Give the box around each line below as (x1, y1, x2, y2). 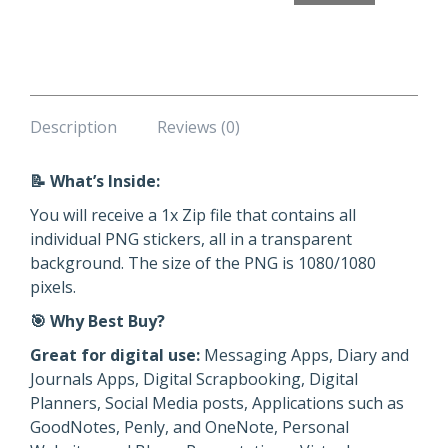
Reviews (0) (157, 116, 240, 138)
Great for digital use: (30, 344, 200, 366)
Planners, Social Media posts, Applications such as (30, 392, 404, 414)
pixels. (30, 276, 76, 298)
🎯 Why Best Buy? (30, 310, 165, 332)
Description (30, 116, 117, 138)
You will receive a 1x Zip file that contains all (30, 204, 356, 226)
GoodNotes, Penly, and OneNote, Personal (30, 416, 349, 438)
